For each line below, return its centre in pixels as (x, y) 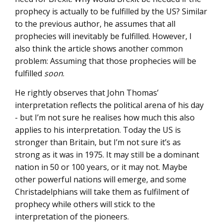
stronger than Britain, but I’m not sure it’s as (98, 142)
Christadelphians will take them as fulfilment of (102, 192)
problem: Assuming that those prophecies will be (106, 61)
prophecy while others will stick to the (85, 204)
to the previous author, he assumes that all (95, 24)
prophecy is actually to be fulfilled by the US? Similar (111, 12)
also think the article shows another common (99, 49)
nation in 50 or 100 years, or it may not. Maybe (101, 167)
